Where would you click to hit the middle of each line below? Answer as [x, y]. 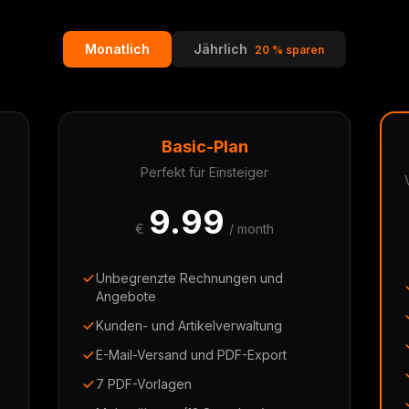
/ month [252, 229]
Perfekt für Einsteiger [204, 172]
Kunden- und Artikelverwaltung [189, 325]
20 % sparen [289, 50]
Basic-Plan [204, 147]
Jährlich [222, 49]
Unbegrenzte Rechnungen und [189, 278]
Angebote [126, 296]
